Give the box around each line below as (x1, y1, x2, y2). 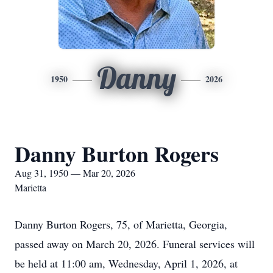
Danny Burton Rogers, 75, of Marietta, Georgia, (15, 217, 227, 232)
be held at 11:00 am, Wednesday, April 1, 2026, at (15, 256, 238, 271)
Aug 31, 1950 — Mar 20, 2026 (15, 166, 135, 179)
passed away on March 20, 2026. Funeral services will (15, 236, 255, 251)
